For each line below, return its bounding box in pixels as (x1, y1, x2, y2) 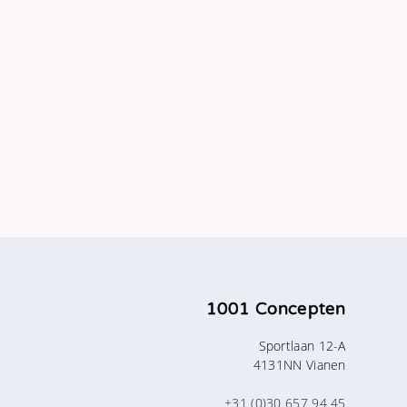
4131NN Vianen (253, 355, 346, 373)
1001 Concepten (205, 298, 346, 319)
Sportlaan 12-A (258, 336, 346, 354)
